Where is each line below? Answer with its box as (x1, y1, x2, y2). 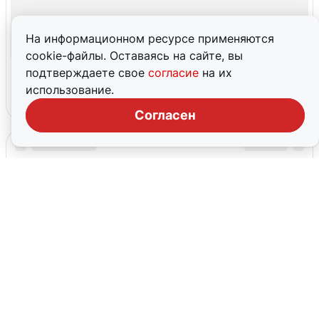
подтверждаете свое (26, 66, 148, 80)
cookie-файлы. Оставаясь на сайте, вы (26, 48, 243, 63)
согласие (148, 66, 202, 80)
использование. (26, 83, 114, 97)
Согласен (135, 108, 196, 122)
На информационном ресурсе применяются (26, 31, 274, 46)
